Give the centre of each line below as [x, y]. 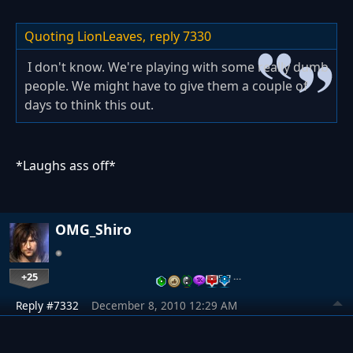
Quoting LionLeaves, [85, 37]
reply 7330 [180, 37]
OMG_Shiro [93, 230]
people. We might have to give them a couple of [166, 86]
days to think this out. [89, 105]
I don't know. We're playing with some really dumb [176, 67]
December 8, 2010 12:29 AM [164, 306]
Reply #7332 [47, 306]
